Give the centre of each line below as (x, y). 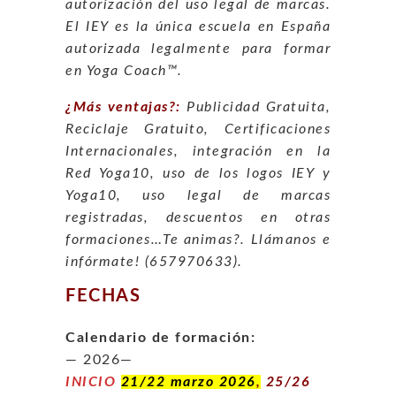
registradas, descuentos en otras (198, 217)
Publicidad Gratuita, (259, 107)
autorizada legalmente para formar (198, 48)
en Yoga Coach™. (124, 70)
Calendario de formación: (160, 337)
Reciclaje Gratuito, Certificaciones (198, 129)
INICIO (93, 381)
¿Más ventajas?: (123, 107)
